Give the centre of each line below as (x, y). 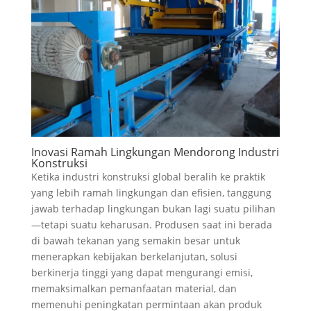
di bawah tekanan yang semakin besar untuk (135, 241)
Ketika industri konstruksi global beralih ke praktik (148, 177)
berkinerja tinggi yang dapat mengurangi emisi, (142, 272)
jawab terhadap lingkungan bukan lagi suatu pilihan (153, 209)
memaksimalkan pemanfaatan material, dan (134, 288)
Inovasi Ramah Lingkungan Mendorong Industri (155, 152)
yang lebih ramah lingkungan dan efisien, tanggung (151, 193)
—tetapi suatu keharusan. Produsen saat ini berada (151, 225)
